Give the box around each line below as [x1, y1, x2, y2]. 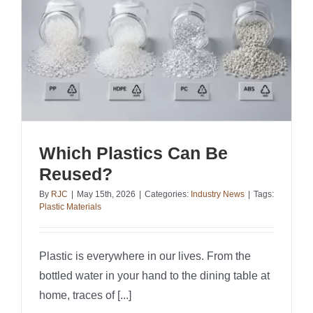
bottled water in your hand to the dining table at [39, 270, 270, 282]
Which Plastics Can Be [39, 143, 228, 163]
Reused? [39, 164, 112, 184]
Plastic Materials [39, 202, 101, 212]
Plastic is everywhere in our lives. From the [39, 250, 251, 263]
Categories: [145, 189, 191, 200]
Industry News [191, 189, 245, 200]
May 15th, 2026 [77, 189, 136, 200]
